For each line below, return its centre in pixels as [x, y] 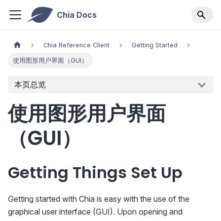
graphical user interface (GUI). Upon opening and [95, 212]
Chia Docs [76, 15]
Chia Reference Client [77, 45]
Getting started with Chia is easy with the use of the [99, 199]
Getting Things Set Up [95, 173]
